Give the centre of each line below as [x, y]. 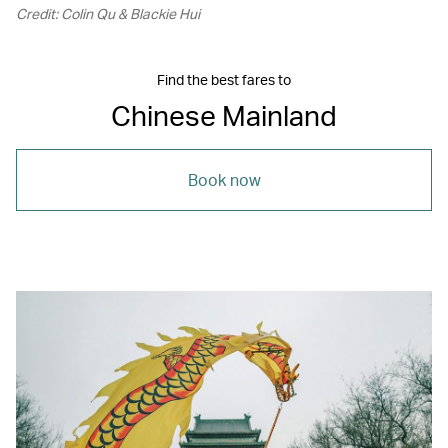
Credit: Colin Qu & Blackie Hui [108, 13]
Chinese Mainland [224, 114]
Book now [224, 179]
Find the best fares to [224, 79]
